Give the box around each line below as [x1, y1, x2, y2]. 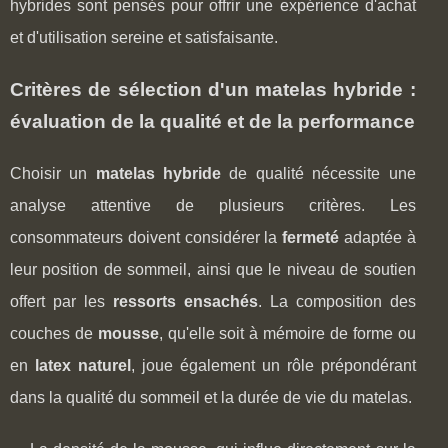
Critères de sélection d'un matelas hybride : [10, 78, 416, 100]
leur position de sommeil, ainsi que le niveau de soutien [10, 260, 416, 278]
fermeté [282, 228, 340, 246]
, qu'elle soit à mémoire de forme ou [158, 324, 416, 342]
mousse [97, 324, 159, 342]
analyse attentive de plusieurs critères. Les [10, 196, 416, 214]
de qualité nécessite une [221, 164, 416, 182]
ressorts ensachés [112, 292, 258, 310]
